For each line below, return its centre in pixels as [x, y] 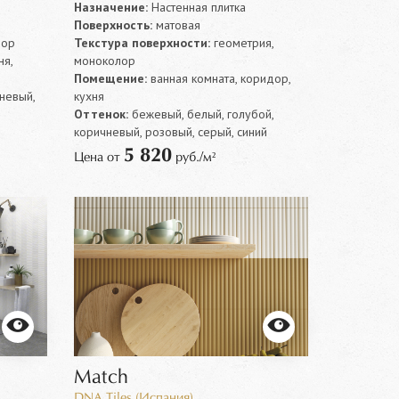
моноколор [105, 61]
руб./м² [194, 158]
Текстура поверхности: [142, 43]
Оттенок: [102, 114]
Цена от [99, 158]
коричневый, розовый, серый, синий [171, 132]
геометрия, [242, 43]
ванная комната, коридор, [219, 79]
